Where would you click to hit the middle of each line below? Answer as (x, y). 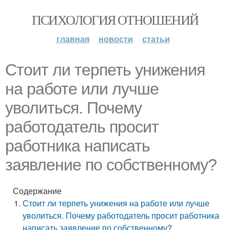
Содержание (37, 191)
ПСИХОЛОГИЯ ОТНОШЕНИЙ (115, 20)
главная (73, 39)
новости (116, 39)
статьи (156, 39)
